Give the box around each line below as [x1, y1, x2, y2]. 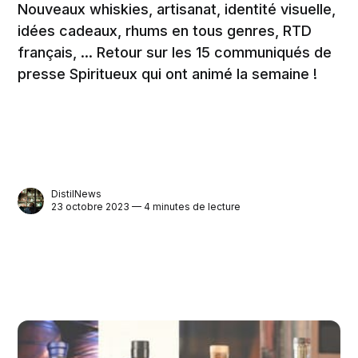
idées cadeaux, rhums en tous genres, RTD [18, 22, 312, 40]
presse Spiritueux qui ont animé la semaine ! [18, 66, 318, 83]
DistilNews [51, 188, 102, 201]
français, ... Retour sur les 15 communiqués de [18, 44, 332, 62]
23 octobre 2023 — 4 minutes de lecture [51, 201, 241, 213]
